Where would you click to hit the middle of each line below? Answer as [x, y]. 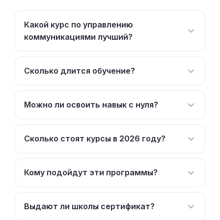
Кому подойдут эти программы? [91, 172]
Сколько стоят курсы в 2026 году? [95, 138]
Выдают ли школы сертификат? [89, 206]
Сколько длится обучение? [80, 71]
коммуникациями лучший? [78, 37]
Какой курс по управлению [79, 25]
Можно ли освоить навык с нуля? [91, 105]
